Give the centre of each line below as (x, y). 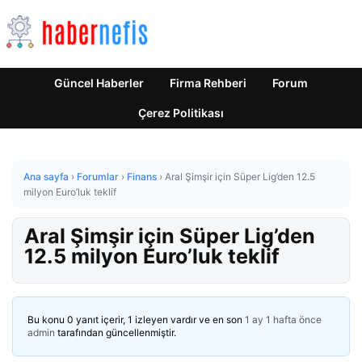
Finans (142, 177)
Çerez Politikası (181, 113)
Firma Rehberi (208, 83)
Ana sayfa (46, 177)
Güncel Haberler (99, 83)
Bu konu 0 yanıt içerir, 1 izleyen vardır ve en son (136, 320)
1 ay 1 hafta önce (283, 320)
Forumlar (98, 177)
